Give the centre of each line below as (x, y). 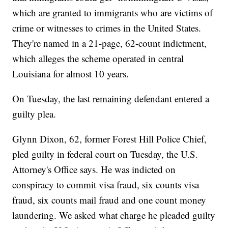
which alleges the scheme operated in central (98, 59)
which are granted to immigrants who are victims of (113, 13)
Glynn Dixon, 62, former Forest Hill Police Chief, (110, 139)
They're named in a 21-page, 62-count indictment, (110, 43)
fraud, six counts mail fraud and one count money (109, 200)
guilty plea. (34, 114)
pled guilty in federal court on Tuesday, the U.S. (105, 154)
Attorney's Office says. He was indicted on (94, 169)
